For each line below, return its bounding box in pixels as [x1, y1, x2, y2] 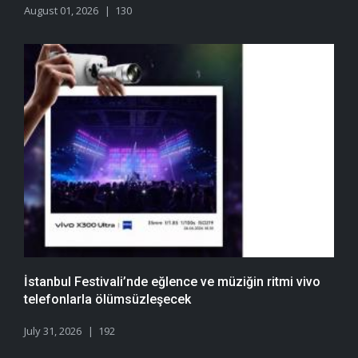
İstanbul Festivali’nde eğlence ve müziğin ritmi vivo [24, 274, 320, 290]
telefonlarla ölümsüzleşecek [24, 292, 191, 308]
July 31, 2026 [24, 324, 82, 339]
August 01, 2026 [24, 2, 98, 18]
